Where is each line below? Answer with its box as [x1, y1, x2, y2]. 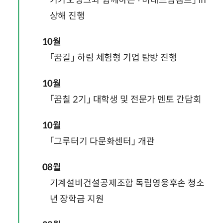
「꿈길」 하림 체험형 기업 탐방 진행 [49, 52, 177, 64]
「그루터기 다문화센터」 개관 [49, 136, 155, 147]
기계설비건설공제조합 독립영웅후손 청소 [49, 178, 205, 189]
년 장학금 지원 [49, 194, 104, 205]
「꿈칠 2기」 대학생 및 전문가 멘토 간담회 [49, 94, 202, 106]
